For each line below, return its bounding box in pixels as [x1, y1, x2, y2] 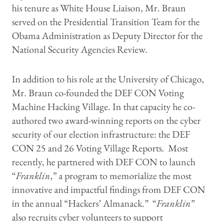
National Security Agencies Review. [12, 43, 149, 56]
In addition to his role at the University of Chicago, [12, 73, 204, 86]
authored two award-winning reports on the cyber [12, 114, 201, 127]
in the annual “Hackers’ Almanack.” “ [12, 197, 156, 210]
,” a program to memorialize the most [50, 169, 191, 183]
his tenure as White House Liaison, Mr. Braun [12, 1, 186, 15]
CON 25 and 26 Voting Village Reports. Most [12, 142, 188, 155]
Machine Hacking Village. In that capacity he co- [12, 100, 195, 113]
